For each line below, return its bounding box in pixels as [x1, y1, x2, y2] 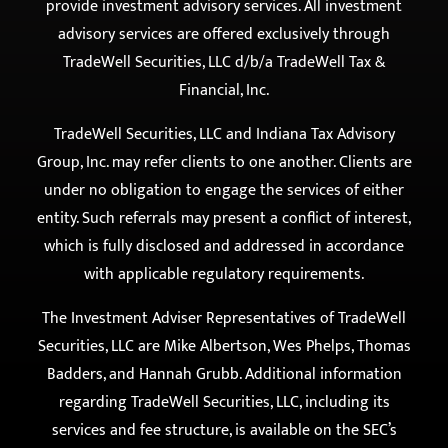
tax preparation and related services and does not [52, 40, 396, 68]
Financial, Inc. [179, 152, 269, 180]
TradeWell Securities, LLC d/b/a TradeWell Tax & [62, 124, 386, 152]
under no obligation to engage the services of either [44, 252, 404, 280]
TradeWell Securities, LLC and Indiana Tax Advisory [53, 196, 395, 224]
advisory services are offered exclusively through [58, 96, 390, 124]
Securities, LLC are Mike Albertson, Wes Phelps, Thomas [37, 408, 411, 436]
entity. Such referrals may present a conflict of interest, [37, 280, 411, 308]
